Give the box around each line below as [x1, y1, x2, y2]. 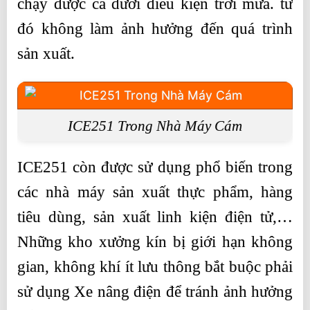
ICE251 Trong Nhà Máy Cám [68, 118, 242, 134]
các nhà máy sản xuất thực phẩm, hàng [17, 183, 293, 201]
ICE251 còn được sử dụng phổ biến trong [17, 158, 293, 176]
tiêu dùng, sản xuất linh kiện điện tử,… [17, 208, 293, 226]
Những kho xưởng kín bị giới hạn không [17, 233, 293, 251]
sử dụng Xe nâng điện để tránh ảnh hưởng [17, 283, 293, 301]
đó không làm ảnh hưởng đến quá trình [17, 19, 293, 37]
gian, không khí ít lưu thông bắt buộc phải [17, 258, 293, 276]
